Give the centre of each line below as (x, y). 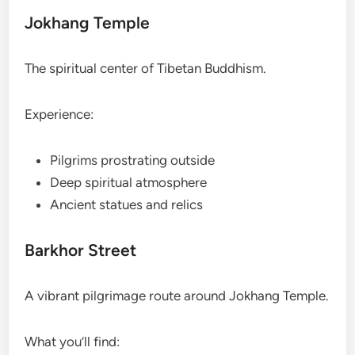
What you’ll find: (73, 342)
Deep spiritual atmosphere (129, 183)
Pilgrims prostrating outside (133, 160)
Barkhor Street (81, 250)
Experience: (59, 115)
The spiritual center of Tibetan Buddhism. (146, 69)
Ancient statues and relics (127, 205)
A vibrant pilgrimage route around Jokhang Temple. (177, 296)
